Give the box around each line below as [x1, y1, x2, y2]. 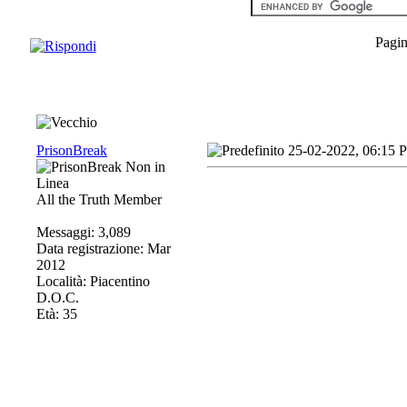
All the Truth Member [36, 192, 162, 207]
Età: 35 [36, 306, 77, 322]
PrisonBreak [36, 143, 107, 158]
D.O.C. [36, 290, 79, 305]
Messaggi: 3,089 [36, 224, 131, 240]
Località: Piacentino [36, 273, 150, 289]
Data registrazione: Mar [36, 241, 171, 256]
